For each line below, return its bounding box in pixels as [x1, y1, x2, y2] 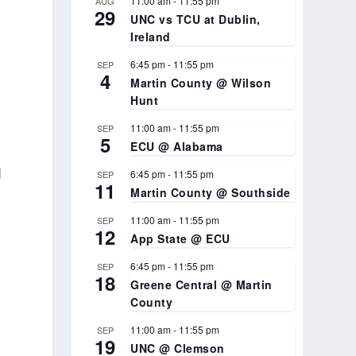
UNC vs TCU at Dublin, [130, 10, 261, 27]
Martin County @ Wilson [130, 74, 272, 91]
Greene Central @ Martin [130, 276, 273, 292]
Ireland [130, 28, 171, 44]
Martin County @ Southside [130, 184, 291, 200]
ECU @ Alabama [130, 137, 223, 154]
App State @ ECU [130, 230, 230, 246]
